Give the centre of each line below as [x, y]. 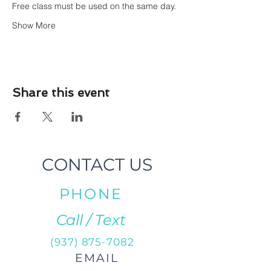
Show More [34, 25]
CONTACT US [97, 165]
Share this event [61, 93]
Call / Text [91, 220]
